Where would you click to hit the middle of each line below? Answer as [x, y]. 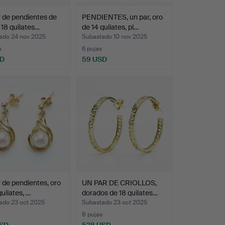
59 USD [94, 59]
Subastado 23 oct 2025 [114, 202]
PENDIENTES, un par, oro [122, 17]
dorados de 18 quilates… [120, 193]
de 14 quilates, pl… [110, 27]
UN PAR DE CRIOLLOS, [119, 183]
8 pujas [92, 214]
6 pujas [92, 48]
